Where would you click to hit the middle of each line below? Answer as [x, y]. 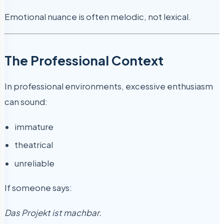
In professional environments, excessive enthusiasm [109, 86]
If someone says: [38, 188]
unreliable [34, 163]
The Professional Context [84, 60]
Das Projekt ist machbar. [53, 212]
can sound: [26, 102]
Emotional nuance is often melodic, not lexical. [98, 16]
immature [34, 126]
